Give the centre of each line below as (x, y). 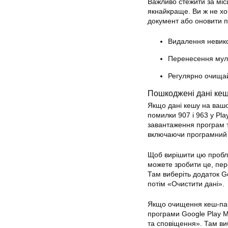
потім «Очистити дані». (186, 184)
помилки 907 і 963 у (182, 115)
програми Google (177, 214)
